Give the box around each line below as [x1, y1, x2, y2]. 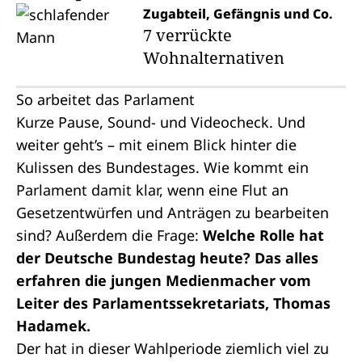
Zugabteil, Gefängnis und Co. [142, 5, 333, 23]
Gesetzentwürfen [16, 203, 133, 222]
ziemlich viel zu [225, 339, 329, 358]
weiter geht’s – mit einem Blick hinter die [16, 135, 297, 154]
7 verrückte [142, 24, 232, 46]
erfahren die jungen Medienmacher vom [16, 271, 311, 290]
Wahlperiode [134, 339, 225, 358]
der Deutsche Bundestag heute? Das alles [16, 248, 318, 267]
